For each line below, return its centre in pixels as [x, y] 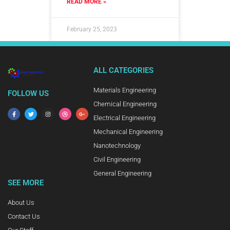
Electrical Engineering [125, 118]
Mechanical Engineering [128, 131]
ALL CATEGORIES [124, 70]
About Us [21, 202]
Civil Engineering [117, 159]
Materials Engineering [125, 90]
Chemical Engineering [125, 104]
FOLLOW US [28, 94]
